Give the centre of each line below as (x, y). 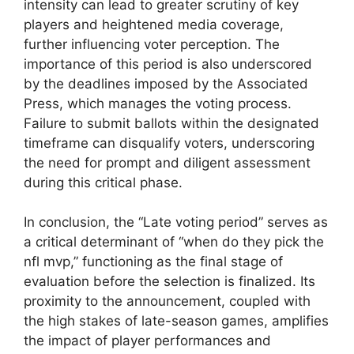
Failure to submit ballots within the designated (171, 123)
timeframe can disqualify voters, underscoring (169, 143)
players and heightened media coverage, (154, 24)
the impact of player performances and (147, 341)
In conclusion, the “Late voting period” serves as (176, 222)
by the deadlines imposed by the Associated (166, 83)
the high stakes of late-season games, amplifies (176, 321)
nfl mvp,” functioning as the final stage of (153, 262)
